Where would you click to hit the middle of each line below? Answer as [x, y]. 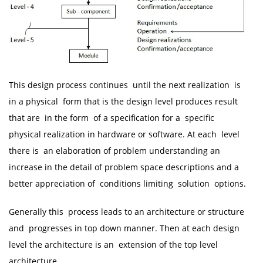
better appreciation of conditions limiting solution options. [127, 183]
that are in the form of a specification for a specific [112, 117]
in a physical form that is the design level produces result [123, 101]
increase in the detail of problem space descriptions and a [124, 167]
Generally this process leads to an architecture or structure [127, 211]
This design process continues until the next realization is [125, 85]
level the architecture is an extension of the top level [113, 244]
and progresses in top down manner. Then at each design [124, 228]
